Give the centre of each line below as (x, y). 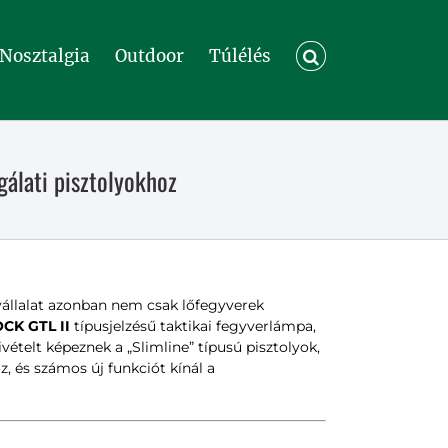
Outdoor (150, 55)
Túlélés (240, 55)
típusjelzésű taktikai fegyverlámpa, (192, 326)
